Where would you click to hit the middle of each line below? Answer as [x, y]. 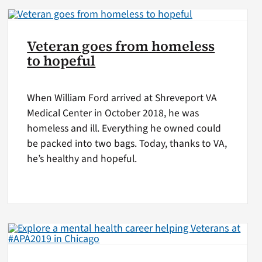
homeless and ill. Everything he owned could [124, 128]
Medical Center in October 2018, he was [113, 113]
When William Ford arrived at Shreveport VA [122, 98]
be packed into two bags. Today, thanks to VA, [127, 143]
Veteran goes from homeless [121, 46]
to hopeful [61, 61]
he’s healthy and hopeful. [82, 158]
